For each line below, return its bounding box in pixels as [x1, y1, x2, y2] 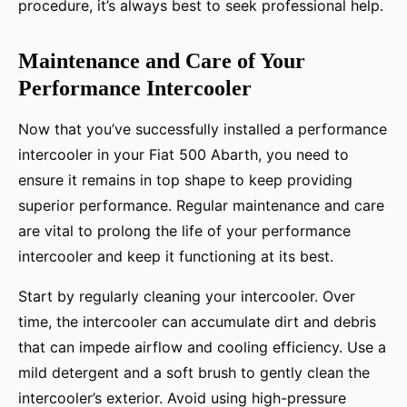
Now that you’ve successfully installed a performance [18, 120, 387, 139]
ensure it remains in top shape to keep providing [18, 171, 352, 190]
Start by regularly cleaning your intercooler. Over [18, 287, 355, 306]
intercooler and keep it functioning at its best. [18, 247, 333, 266]
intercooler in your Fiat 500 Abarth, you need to [18, 145, 349, 164]
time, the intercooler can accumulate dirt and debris [18, 313, 376, 332]
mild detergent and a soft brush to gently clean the [18, 363, 370, 382]
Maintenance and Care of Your [18, 49, 305, 74]
